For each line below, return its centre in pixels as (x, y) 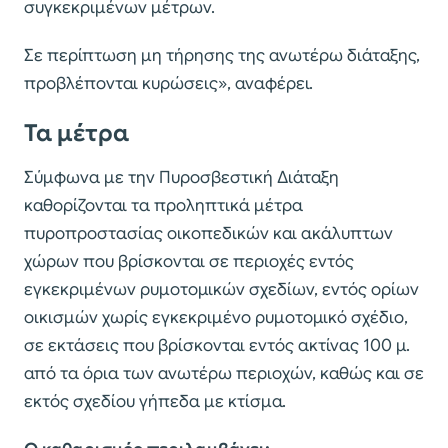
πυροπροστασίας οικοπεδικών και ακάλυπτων (208, 234)
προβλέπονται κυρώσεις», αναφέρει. (168, 84)
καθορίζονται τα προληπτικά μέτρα (163, 206)
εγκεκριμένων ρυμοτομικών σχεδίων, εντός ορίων (221, 290)
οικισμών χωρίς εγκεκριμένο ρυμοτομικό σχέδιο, (216, 318)
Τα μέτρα (76, 133)
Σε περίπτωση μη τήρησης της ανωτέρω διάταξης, (222, 56)
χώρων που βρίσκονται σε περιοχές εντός (189, 262)
